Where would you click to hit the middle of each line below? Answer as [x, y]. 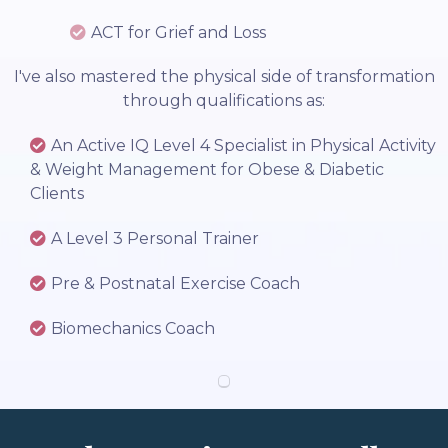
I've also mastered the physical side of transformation [224, 77]
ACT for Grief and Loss [178, 33]
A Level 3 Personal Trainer [155, 239]
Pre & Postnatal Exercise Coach [175, 284]
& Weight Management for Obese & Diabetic [207, 170]
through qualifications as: [224, 101]
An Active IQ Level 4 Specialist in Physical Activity [243, 146]
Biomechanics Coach [133, 329]
